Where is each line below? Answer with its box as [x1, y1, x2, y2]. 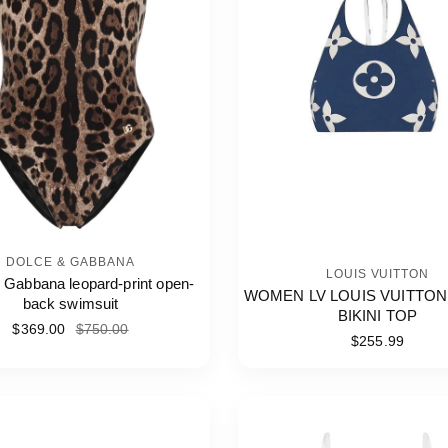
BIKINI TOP [337, 307, 418, 325]
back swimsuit [22, 295, 119, 312]
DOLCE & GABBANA [6, 255, 135, 269]
